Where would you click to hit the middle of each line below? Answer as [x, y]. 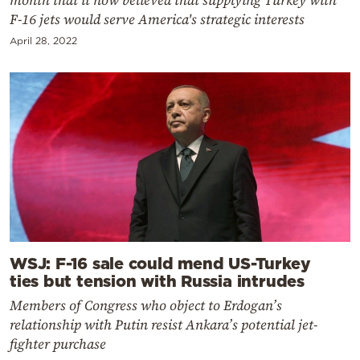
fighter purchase [58, 344]
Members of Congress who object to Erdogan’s [146, 306]
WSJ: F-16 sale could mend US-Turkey [160, 263]
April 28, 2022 [43, 41]
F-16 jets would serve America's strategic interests [157, 19]
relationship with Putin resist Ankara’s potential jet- [164, 325]
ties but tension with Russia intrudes [157, 281]
